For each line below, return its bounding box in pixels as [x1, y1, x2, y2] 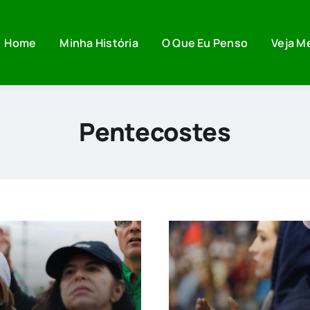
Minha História [60, 35, 138, 51]
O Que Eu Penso [161, 35, 248, 51]
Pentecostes [79, 114, 231, 149]
